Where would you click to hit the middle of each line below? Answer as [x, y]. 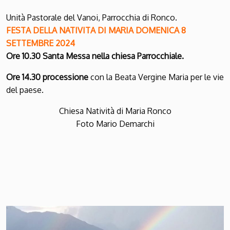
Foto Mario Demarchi [115, 123]
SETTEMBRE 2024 [41, 43]
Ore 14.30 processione [47, 77]
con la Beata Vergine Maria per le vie [156, 77]
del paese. [25, 90]
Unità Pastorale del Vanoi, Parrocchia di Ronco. [92, 17]
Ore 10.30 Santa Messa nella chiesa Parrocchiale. [95, 56]
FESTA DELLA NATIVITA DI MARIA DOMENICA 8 [96, 30]
